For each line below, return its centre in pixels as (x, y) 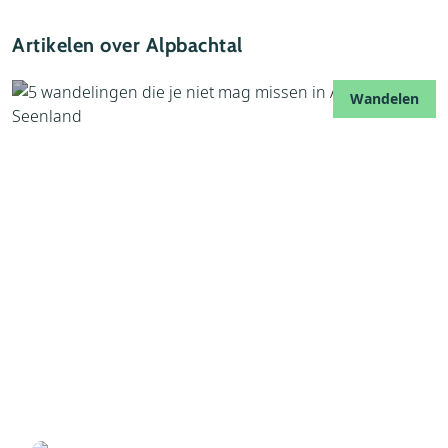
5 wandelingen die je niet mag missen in (193, 381)
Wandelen (384, 98)
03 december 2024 (93, 357)
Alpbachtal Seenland (116, 407)
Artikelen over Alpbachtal (127, 44)
